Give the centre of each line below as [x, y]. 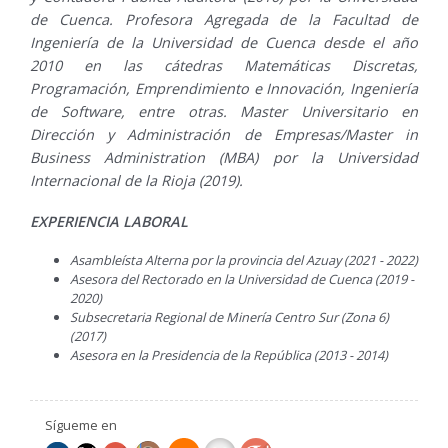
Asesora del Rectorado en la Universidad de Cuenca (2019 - [242, 278]
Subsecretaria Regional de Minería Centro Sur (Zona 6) [229, 316]
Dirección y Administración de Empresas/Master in [224, 134]
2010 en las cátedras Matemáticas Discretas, [224, 65]
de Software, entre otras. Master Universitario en [224, 111]
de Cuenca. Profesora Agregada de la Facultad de [224, 19]
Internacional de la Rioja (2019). [136, 180]
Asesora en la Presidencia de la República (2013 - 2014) [235, 354]
